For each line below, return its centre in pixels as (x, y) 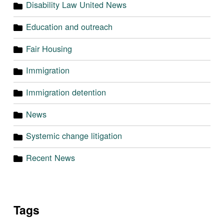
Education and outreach (69, 26)
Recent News (50, 158)
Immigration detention (66, 92)
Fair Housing (49, 48)
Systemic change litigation (74, 136)
